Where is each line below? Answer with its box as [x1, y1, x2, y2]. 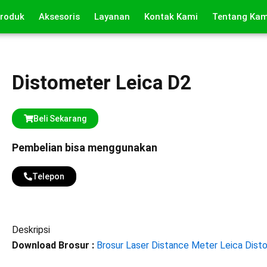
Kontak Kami [144, 11, 198, 22]
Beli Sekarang [33, 114, 86, 123]
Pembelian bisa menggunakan [12, 141, 157, 154]
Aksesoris [38, 11, 80, 22]
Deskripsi [12, 224, 50, 235]
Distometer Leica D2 [12, 71, 191, 94]
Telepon [32, 172, 64, 181]
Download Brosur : [12, 240, 94, 251]
